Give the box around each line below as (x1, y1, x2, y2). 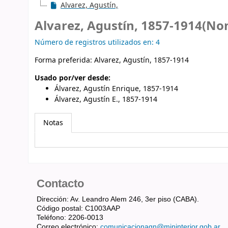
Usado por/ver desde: (35, 72, 110, 83)
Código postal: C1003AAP (37, 204, 120, 212)
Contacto (37, 177, 84, 190)
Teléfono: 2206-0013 (37, 213, 103, 221)
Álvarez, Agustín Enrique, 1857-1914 (54, 83, 178, 94)
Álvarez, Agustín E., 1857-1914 (54, 94, 157, 105)
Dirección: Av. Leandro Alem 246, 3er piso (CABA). (37, 194, 199, 203)
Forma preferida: (35, 54, 94, 66)
